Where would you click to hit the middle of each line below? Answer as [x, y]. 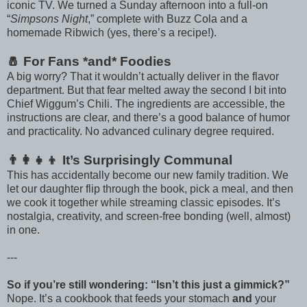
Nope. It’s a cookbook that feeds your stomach [120, 298]
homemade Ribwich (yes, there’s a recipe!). [112, 32]
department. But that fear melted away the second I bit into [147, 90]
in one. [23, 230]
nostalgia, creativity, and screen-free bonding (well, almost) [149, 216]
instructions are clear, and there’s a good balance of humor [148, 117]
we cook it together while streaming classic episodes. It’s [144, 202]
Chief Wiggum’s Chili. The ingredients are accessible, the [146, 103]
